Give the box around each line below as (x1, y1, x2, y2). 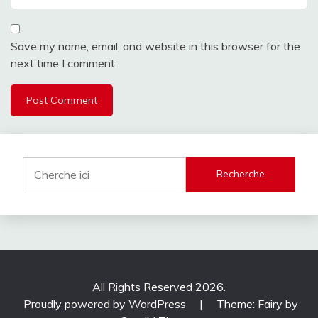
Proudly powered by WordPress (23, 296, 189, 311)
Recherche (216, 168, 265, 181)
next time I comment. (11, 55, 117, 70)
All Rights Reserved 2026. (92, 279, 226, 294)
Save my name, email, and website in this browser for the (11, 38, 300, 53)
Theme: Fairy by (216, 296, 298, 311)
